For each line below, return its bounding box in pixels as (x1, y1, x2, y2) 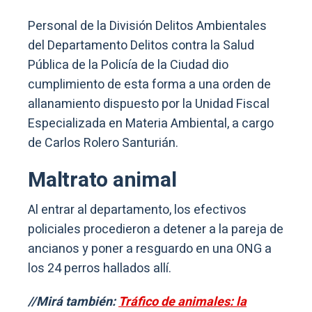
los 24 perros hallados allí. (28, 259, 171, 279)
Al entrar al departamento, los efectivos (28, 201, 247, 220)
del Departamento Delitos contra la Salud (28, 36, 254, 56)
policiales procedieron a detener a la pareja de (28, 220, 283, 240)
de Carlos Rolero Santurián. (28, 134, 178, 153)
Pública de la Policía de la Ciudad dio (28, 56, 228, 75)
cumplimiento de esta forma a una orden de (28, 75, 271, 95)
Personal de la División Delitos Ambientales (28, 17, 267, 36)
